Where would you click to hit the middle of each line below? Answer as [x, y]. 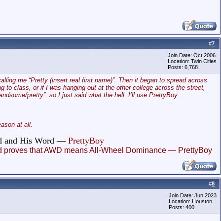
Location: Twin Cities [192, 61]
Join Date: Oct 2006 [192, 55]
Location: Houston [190, 201]
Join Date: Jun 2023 [193, 195]
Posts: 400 [182, 207]
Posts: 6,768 [183, 67]
